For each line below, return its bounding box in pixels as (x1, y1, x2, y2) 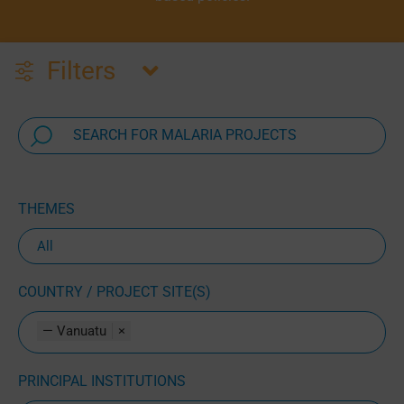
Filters (46, 56, 115, 87)
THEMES (17, 199, 75, 217)
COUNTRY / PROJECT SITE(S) (17, 282, 211, 300)
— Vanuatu (41, 322, 106, 339)
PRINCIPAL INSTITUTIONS (17, 372, 186, 390)
